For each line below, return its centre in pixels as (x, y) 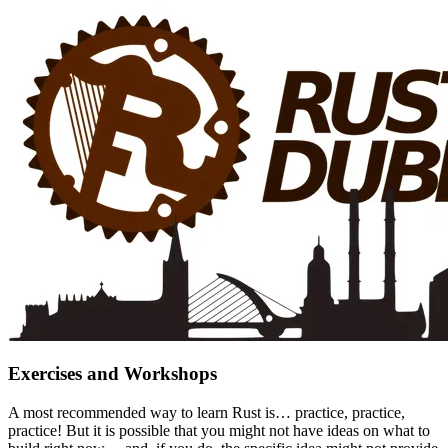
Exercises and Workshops (112, 374)
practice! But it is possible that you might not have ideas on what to (219, 430)
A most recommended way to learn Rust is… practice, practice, (206, 412)
